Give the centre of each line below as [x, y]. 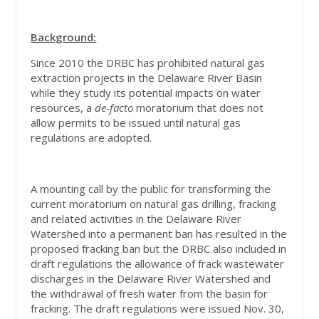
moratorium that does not [199, 107]
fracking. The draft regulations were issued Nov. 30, [158, 308]
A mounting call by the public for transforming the [151, 188]
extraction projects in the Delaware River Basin [147, 77]
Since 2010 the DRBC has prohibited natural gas [148, 62]
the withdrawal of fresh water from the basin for [150, 293]
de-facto [114, 107]
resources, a [63, 107]
